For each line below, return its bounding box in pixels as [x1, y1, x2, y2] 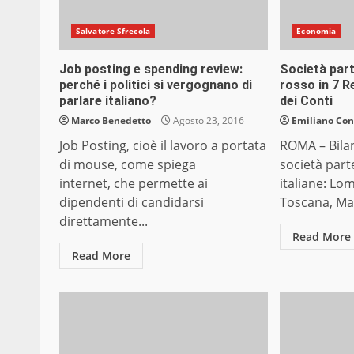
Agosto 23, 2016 [171, 114, 244, 128]
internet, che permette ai [59, 175, 208, 193]
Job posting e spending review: [59, 62, 243, 77]
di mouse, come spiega [59, 156, 196, 174]
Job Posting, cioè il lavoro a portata [59, 137, 266, 155]
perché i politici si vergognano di [59, 77, 252, 93]
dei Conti [280, 93, 333, 109]
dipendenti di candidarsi [59, 194, 204, 212]
